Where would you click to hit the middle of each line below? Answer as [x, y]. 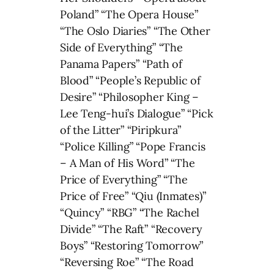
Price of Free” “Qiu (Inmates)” [133, 196]
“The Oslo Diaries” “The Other [135, 31]
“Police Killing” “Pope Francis [133, 147]
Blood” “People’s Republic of [130, 81]
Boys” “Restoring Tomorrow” [132, 246]
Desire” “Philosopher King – [130, 97]
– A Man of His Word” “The [128, 163]
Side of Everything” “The [121, 48]
